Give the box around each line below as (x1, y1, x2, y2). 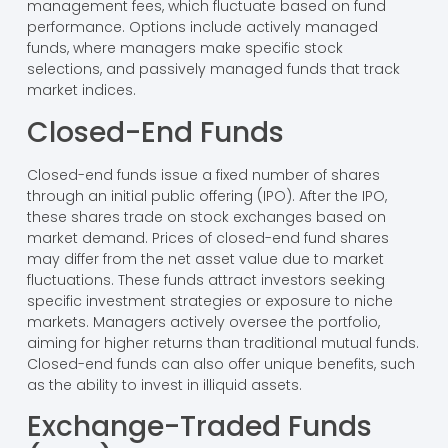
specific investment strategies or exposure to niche (26, 290, 393, 311)
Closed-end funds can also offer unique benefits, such (26, 353, 415, 374)
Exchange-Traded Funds (26, 406, 372, 446)
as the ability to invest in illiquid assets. (26, 374, 302, 395)
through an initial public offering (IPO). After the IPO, (26, 185, 387, 206)
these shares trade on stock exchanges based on (26, 206, 386, 227)
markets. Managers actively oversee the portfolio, (26, 311, 380, 332)
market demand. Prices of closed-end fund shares (26, 227, 389, 248)
